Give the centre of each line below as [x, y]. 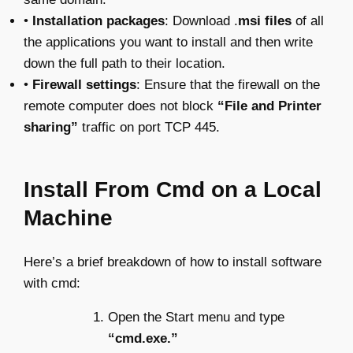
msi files [265, 21]
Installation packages [98, 21]
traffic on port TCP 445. [149, 127]
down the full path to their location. [124, 63]
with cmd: [52, 283]
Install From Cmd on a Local [173, 190]
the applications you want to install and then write [168, 42]
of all [308, 21]
